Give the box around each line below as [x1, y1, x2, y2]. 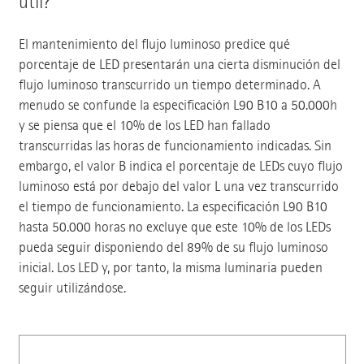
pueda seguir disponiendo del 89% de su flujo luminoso [18, 239, 328, 257]
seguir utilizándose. [18, 279, 126, 297]
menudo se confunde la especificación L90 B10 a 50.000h [18, 97, 337, 115]
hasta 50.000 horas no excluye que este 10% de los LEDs [18, 219, 331, 236]
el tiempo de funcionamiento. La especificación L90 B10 [18, 198, 327, 216]
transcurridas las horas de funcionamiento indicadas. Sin [18, 137, 331, 155]
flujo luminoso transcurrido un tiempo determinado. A [18, 76, 321, 94]
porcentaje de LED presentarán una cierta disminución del [18, 56, 340, 74]
